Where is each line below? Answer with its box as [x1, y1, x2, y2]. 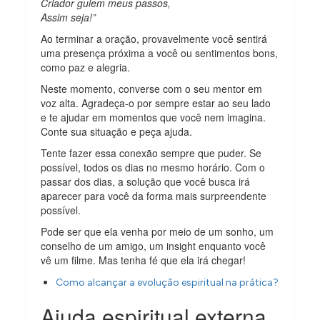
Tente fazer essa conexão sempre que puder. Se [41, 145, 262, 160]
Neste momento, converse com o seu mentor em [41, 81, 263, 96]
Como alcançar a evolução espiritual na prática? [56, 276, 279, 289]
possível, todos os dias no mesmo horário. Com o [41, 159, 266, 174]
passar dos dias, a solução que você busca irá [41, 174, 251, 189]
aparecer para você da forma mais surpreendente [41, 188, 267, 203]
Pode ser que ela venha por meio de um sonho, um [41, 224, 274, 239]
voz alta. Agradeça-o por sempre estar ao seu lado [41, 95, 271, 110]
